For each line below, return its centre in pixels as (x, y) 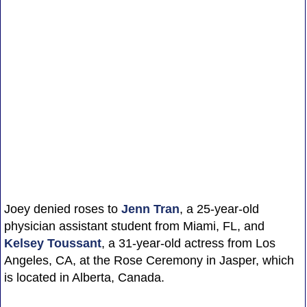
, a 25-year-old (219, 209)
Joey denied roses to (62, 209)
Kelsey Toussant (52, 243)
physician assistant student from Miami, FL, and (134, 226)
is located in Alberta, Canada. (86, 277)
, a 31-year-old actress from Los (188, 243)
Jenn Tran (150, 209)
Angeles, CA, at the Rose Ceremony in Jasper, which (149, 260)
